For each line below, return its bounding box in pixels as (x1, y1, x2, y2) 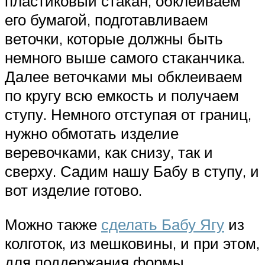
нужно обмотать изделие (5, 124, 179, 143)
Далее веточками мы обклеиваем (5, 67, 243, 86)
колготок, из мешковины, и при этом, (5, 233, 260, 253)
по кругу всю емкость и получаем (5, 86, 239, 105)
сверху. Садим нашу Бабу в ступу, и (5, 161, 259, 181)
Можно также (5, 214, 101, 234)
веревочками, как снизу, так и (5, 143, 213, 162)
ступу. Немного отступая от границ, (5, 105, 251, 124)
